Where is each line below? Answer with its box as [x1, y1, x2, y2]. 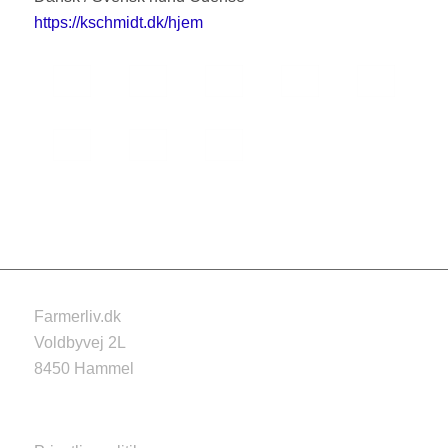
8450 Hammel [33, 360, 134, 378]
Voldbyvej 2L [33, 334, 126, 352]
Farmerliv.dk [33, 308, 121, 326]
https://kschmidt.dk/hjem [33, 13, 203, 31]
